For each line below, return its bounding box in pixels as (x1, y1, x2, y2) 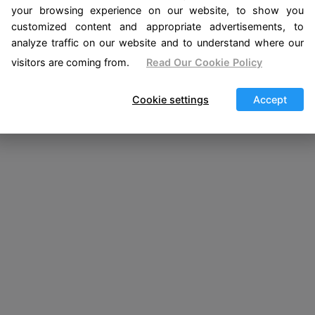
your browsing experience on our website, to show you (11, 4, 304, 16)
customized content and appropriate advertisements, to (11, 20, 304, 32)
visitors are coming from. (11, 56, 129, 68)
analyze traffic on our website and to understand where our (11, 36, 304, 49)
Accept (253, 93, 287, 105)
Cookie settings (132, 93, 209, 105)
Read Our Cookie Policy (146, 56, 262, 68)
